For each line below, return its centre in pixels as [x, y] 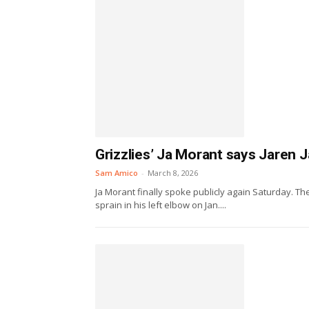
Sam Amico [117, 172]
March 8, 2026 [173, 172]
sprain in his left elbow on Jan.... [161, 205]
